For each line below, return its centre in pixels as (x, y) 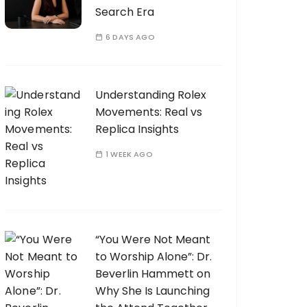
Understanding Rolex (151, 95)
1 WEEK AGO (129, 154)
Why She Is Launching (152, 291)
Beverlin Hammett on (153, 274)
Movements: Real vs (149, 112)
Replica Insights (137, 129)
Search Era (125, 12)
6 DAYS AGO (130, 37)
